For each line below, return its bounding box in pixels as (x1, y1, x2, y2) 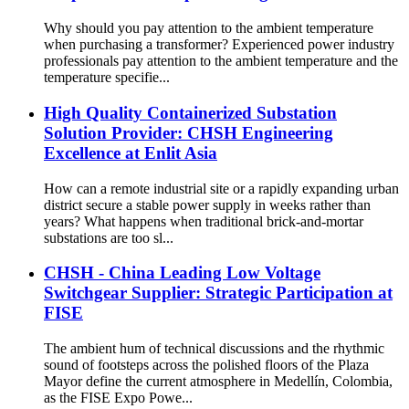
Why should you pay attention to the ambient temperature (44, 20, 373, 37)
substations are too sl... (44, 229, 173, 246)
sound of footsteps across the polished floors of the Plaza (44, 356, 369, 372)
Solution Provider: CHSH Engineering (44, 122, 333, 142)
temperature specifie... (44, 69, 170, 86)
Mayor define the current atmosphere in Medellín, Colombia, (44, 372, 393, 389)
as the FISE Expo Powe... (44, 389, 193, 405)
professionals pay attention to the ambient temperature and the (44, 53, 398, 69)
